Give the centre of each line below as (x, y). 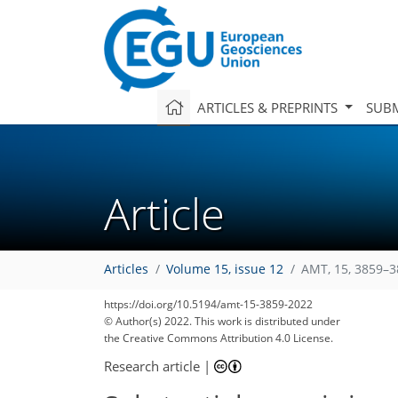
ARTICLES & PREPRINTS (269, 107)
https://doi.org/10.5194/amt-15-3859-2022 (208, 304)
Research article (152, 366)
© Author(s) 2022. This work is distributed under (222, 321)
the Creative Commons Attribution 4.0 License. (219, 338)
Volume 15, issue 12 (225, 270)
